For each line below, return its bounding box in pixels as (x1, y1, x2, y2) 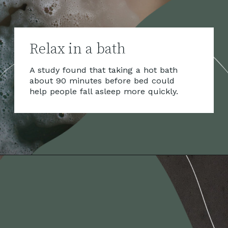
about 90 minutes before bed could (29, 75, 175, 85)
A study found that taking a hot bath (29, 65, 178, 75)
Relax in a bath (29, 40, 126, 59)
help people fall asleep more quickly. (29, 86, 178, 96)
